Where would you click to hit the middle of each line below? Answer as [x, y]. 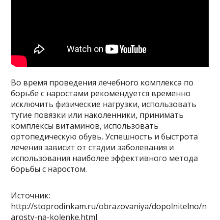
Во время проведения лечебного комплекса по [102, 83]
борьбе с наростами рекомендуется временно [101, 94]
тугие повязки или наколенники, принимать [97, 115]
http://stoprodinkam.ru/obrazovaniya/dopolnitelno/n [109, 206]
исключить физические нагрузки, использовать [104, 104]
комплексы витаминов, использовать [85, 126]
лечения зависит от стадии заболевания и [93, 148]
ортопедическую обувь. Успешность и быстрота [105, 137]
